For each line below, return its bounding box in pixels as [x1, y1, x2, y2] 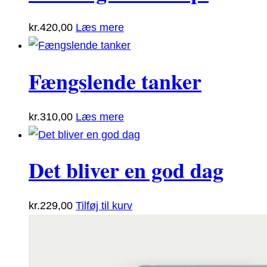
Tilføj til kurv [76, 200, 132, 212]
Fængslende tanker [29, 65, 201, 97]
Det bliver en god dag [29, 154, 223, 186]
